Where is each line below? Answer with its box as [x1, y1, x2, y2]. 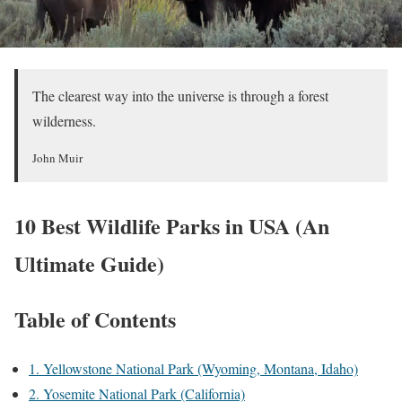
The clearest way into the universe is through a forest [32, 85, 328, 105]
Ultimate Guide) [14, 247, 164, 279]
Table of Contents [14, 302, 176, 335]
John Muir [32, 149, 83, 166]
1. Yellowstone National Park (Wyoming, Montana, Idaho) [29, 358, 358, 378]
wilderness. [32, 110, 96, 130]
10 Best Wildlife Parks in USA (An [14, 209, 329, 241]
